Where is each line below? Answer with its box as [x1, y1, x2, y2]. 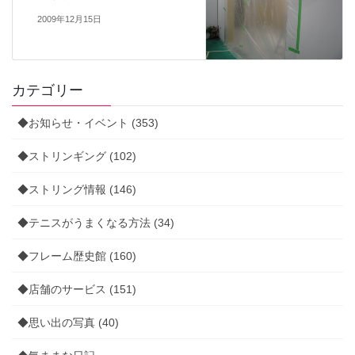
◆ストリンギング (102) [17, 149, 136, 162]
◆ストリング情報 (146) [17, 182, 136, 196]
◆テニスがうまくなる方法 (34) [17, 216, 174, 229]
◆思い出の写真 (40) [17, 315, 119, 329]
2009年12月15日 [36, 14, 101, 25]
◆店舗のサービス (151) [17, 282, 136, 296]
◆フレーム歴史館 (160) [17, 249, 136, 262]
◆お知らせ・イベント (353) [17, 116, 158, 129]
